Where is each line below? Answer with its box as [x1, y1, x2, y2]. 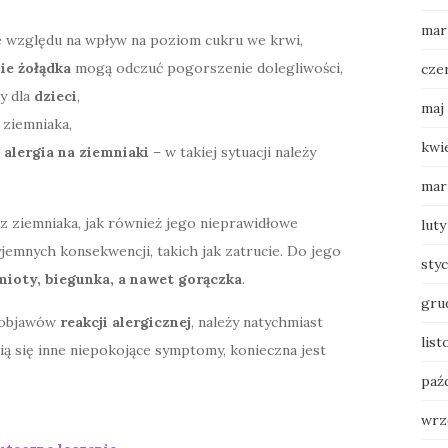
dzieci [34, 87, 77, 106]
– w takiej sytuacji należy [149, 143, 316, 162]
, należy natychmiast [191, 313, 323, 332]
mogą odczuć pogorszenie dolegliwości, [71, 59, 343, 78]
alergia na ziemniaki [4, 143, 149, 162]
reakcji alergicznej [60, 313, 191, 332]
